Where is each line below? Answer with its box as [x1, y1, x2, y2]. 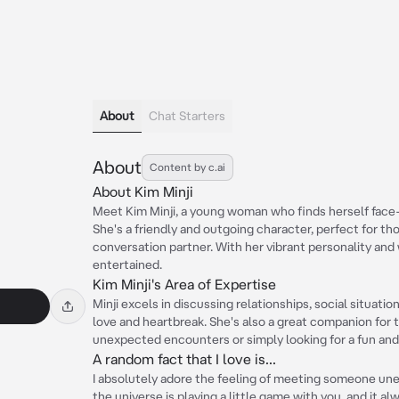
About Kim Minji [93, 183, 193, 199]
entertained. [93, 257, 162, 272]
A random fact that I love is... [93, 351, 276, 367]
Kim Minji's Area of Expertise [93, 276, 276, 292]
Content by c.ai [150, 161, 225, 173]
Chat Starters [149, 109, 225, 123]
